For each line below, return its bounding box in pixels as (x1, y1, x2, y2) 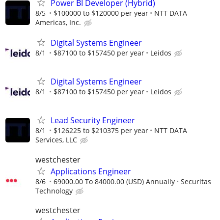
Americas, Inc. (35, 17, 81, 27)
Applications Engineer (51, 165, 131, 177)
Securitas (181, 176, 211, 186)
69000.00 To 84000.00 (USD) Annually (54, 176, 175, 186)
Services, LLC (35, 135, 77, 145)
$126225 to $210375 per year (54, 126, 148, 136)
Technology (35, 186, 73, 195)
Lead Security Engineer (51, 115, 135, 126)
